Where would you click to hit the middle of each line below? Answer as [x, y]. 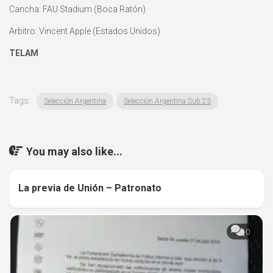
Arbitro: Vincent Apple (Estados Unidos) [85, 31]
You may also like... [74, 152]
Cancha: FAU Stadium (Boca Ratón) [77, 9]
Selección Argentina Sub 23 [167, 101]
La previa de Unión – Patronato [90, 188]
